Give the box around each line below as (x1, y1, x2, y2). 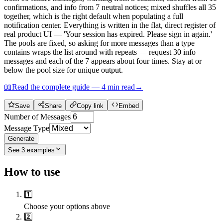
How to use (4, 165, 60, 178)
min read (106, 82, 135, 91)
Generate (8, 134, 34, 142)
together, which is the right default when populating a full (4, 11, 183, 20)
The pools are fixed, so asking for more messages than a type (4, 38, 195, 47)
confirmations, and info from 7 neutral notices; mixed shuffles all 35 (4, 2, 216, 11)
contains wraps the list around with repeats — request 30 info (4, 47, 196, 56)
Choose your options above (24, 202, 110, 211)
